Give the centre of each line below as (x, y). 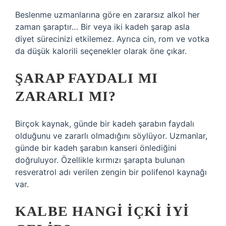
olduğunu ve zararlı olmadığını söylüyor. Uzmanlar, (111, 136)
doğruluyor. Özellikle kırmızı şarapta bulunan (100, 160)
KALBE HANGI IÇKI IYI (102, 211)
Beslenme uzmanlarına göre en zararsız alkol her (107, 15)
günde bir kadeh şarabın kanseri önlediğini (96, 148)
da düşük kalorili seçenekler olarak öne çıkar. (101, 51)
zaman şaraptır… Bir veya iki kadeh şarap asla (102, 27)
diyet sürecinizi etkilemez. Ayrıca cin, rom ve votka (112, 39)
